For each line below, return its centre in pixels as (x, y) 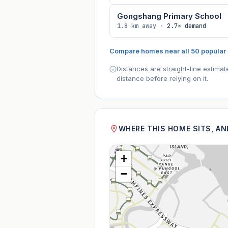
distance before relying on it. (162, 79)
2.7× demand (186, 26)
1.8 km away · (142, 26)
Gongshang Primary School (169, 16)
